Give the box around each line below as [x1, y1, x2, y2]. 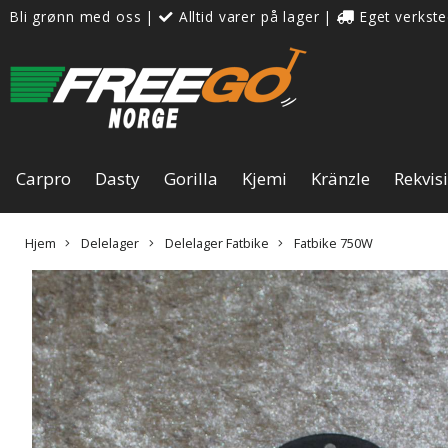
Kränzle [311, 166, 370, 190]
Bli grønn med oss [10, 7, 147, 26]
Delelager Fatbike [161, 233, 269, 252]
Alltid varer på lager [178, 7, 320, 26]
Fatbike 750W [291, 233, 374, 252]
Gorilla [164, 166, 218, 190]
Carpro [16, 166, 71, 190]
